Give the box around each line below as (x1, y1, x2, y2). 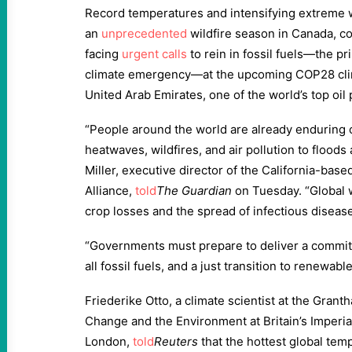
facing (85, 46, 122, 61)
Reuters (154, 334, 198, 349)
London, (85, 334, 133, 349)
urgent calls (122, 46, 187, 61)
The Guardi (156, 183, 218, 198)
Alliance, (85, 183, 135, 198)
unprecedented (101, 26, 187, 41)
